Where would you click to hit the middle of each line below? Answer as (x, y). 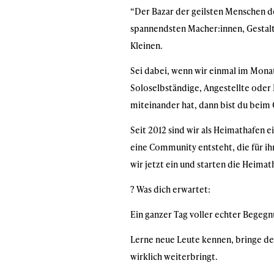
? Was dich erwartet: (170, 189)
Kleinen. (146, 46)
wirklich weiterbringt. (174, 257)
